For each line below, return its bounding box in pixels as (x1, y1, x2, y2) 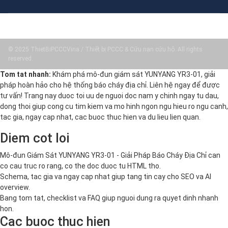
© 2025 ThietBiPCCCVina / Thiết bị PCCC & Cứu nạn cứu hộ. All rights (8, 46, 203, 53)
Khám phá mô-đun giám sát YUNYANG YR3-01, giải (51, 70, 215, 79)
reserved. (8, 55, 33, 63)
